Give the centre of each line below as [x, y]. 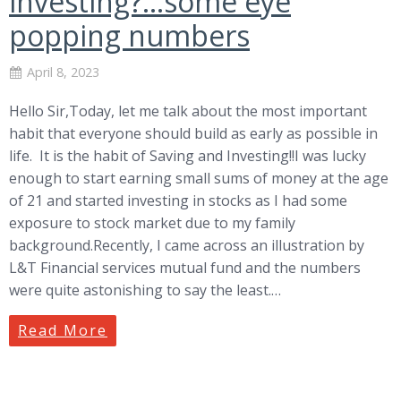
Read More [63, 330]
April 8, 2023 [63, 72]
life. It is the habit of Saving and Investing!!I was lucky [188, 155]
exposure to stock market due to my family [152, 222]
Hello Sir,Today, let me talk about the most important [188, 111]
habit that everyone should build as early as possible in [193, 133]
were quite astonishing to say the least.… [145, 290]
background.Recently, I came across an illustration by [187, 245]
